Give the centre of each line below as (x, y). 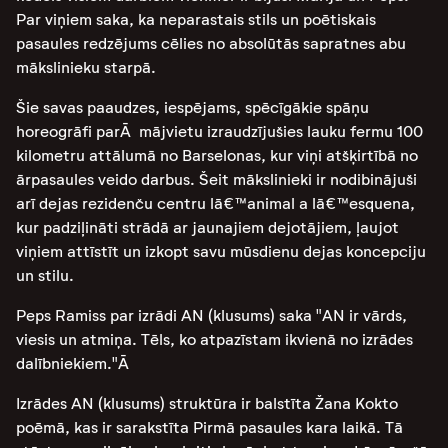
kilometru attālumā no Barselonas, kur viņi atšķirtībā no (217, 155)
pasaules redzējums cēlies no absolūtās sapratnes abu (211, 43)
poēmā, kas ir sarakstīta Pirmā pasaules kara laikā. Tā (209, 427)
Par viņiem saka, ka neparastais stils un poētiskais (196, 19)
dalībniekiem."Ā (74, 363)
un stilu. (45, 275)
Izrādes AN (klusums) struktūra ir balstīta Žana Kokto (207, 403)
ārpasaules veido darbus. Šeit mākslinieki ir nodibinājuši (216, 179)
